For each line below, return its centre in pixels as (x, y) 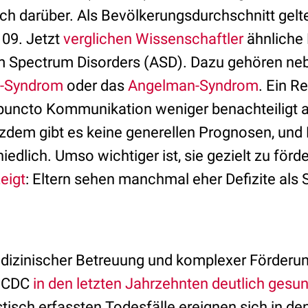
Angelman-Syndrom (193, 86)
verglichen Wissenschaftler (153, 39)
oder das (96, 86)
